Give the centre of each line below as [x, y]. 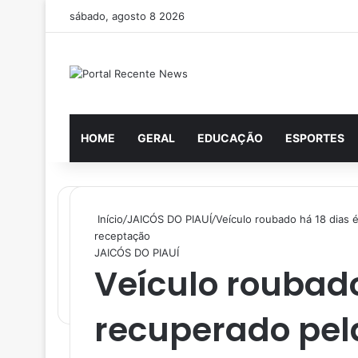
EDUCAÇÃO [230, 137]
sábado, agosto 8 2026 [127, 16]
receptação [122, 235]
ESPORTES [315, 137]
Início [109, 219]
